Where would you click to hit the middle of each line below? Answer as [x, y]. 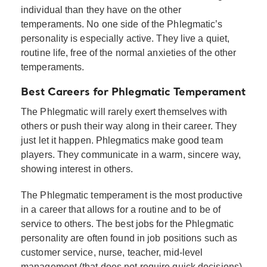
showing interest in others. [77, 169]
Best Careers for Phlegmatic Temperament [133, 92]
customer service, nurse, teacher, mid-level [112, 252]
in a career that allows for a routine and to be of [121, 209]
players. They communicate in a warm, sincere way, [131, 154]
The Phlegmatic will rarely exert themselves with [124, 111]
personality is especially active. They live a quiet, [125, 38]
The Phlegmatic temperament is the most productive [132, 195]
